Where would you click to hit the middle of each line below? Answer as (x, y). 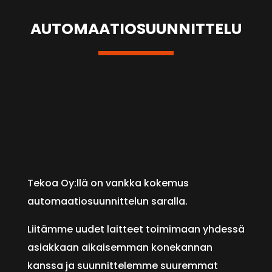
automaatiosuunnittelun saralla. (107, 202)
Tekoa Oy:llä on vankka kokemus (108, 183)
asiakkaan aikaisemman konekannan (120, 248)
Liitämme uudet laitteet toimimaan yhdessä (136, 229)
